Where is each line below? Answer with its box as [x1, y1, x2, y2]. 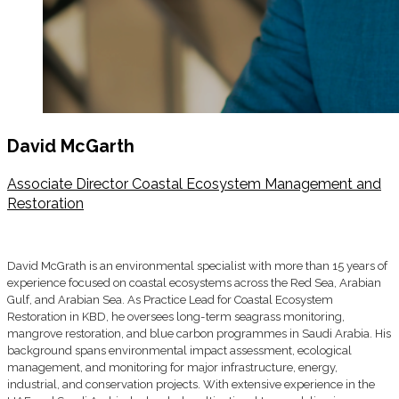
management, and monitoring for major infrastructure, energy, [7, 361, 338, 375]
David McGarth [7, 135, 134, 157]
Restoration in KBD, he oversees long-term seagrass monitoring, [7, 310, 345, 324]
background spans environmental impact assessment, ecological [7, 344, 352, 358]
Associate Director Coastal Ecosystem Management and [7, 175, 381, 193]
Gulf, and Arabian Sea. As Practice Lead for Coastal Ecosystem [7, 293, 333, 307]
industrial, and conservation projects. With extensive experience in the [7, 378, 375, 392]
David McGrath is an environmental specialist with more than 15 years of [7, 259, 387, 273]
